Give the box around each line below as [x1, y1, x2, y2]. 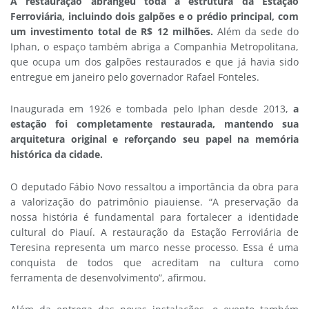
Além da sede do [217, 24, 299, 38]
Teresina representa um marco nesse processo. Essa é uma [10, 240, 299, 254]
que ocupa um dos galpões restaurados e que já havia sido [10, 54, 299, 68]
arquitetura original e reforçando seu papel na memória [10, 132, 299, 146]
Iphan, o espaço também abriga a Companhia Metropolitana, [10, 39, 299, 53]
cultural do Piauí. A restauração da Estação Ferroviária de [10, 225, 299, 239]
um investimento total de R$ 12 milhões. [10, 24, 217, 38]
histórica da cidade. [10, 148, 103, 161]
